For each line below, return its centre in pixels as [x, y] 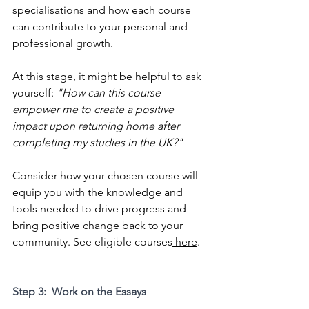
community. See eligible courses [92, 242]
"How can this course [110, 93]
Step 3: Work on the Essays [79, 292]
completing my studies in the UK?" [98, 143]
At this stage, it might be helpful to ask [108, 77]
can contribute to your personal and [101, 27]
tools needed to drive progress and [101, 209]
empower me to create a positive [94, 110]
